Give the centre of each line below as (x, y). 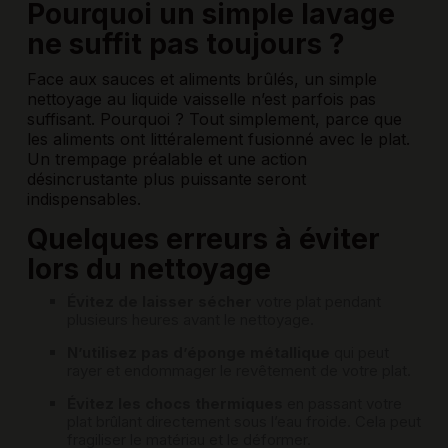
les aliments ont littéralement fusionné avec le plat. (218, 138)
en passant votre (342, 404)
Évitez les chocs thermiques (175, 404)
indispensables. (84, 198)
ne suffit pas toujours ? (186, 43)
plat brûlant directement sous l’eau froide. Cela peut (244, 422)
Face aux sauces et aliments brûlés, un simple (202, 78)
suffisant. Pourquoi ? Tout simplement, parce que (214, 118)
